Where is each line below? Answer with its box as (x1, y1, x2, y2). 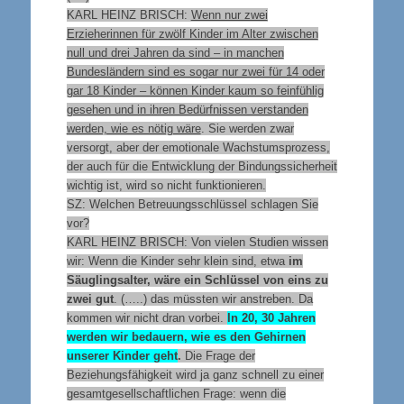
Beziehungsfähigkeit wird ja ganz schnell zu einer (66, 367, 324, 381)
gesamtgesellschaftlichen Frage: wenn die (66, 386, 286, 400)
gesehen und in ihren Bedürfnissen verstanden (66, 102, 308, 116)
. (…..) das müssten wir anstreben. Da (113, 291, 313, 306)
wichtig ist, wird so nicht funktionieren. (66, 178, 266, 192)
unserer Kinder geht (66, 348, 178, 363)
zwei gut (66, 291, 114, 306)
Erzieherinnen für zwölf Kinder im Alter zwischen (66, 26, 318, 41)
